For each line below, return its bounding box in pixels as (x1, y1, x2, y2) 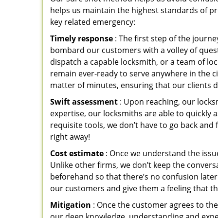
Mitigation (50, 200, 91, 210)
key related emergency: (50, 17, 135, 27)
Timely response (50, 33, 113, 44)
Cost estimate (50, 148, 104, 159)
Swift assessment (50, 96, 118, 107)
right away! (50, 131, 90, 142)
